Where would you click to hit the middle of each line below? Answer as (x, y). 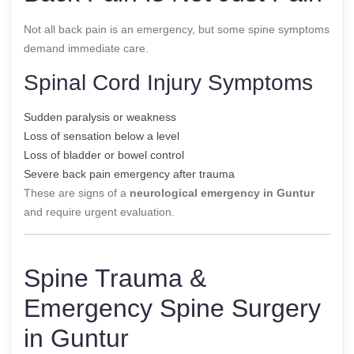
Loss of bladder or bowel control (104, 154)
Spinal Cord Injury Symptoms (168, 82)
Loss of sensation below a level (102, 136)
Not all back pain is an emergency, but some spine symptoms (177, 29)
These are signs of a (77, 192)
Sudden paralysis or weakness (100, 117)
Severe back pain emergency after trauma (129, 173)
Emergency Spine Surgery (172, 308)
